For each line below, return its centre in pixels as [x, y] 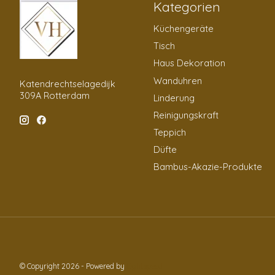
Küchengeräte [183, 29]
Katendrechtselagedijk [68, 84]
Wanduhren [177, 80]
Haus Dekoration [189, 63]
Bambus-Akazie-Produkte [207, 167]
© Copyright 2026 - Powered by [73, 266]
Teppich [169, 133]
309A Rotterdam [55, 96]
